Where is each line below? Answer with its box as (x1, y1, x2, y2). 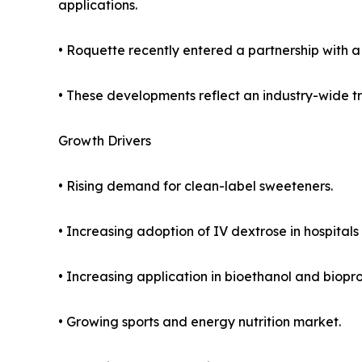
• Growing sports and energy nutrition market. (58, 314, 341, 330)
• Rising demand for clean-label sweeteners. (58, 178, 333, 195)
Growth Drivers (58, 133, 151, 149)
